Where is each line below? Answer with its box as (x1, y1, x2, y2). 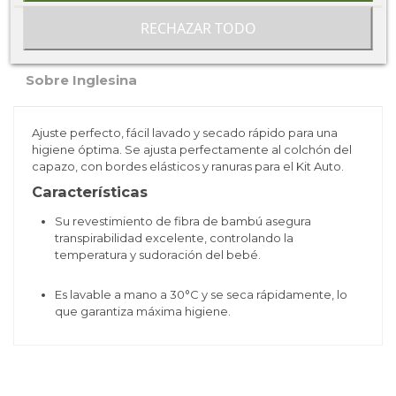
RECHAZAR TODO (140, 19, 256, 38)
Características (31, 183, 148, 202)
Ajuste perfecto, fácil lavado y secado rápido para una (31, 125, 338, 140)
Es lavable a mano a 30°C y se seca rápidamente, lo (54, 287, 347, 302)
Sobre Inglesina (26, 72, 137, 88)
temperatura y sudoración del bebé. (54, 247, 263, 263)
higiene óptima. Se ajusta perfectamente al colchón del (31, 141, 352, 156)
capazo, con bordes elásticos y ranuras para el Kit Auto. (31, 158, 344, 173)
